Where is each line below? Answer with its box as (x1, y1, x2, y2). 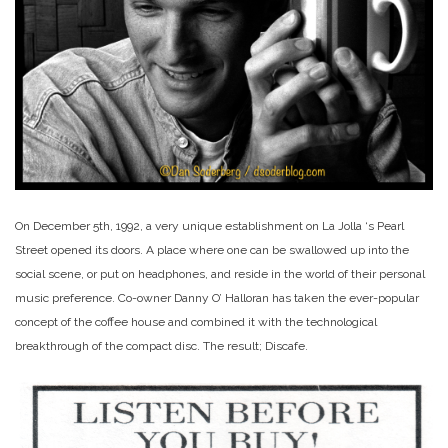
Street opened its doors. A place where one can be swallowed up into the (15, 242, 409, 257)
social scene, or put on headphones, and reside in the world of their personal (15, 266, 425, 281)
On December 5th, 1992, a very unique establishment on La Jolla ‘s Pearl (15, 218, 404, 233)
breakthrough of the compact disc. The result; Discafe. (15, 338, 308, 353)
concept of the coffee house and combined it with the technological (15, 314, 377, 329)
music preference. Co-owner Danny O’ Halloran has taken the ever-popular (15, 290, 419, 305)
